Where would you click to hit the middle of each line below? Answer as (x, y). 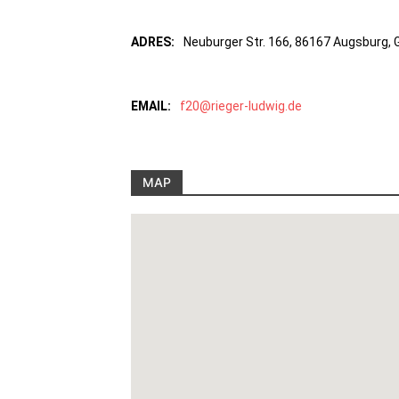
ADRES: (153, 42)
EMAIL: (151, 106)
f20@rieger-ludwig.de (241, 106)
